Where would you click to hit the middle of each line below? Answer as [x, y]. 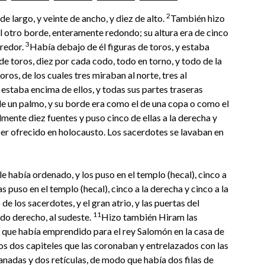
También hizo [198, 18]
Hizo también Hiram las [149, 217]
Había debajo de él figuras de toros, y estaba [119, 46]
